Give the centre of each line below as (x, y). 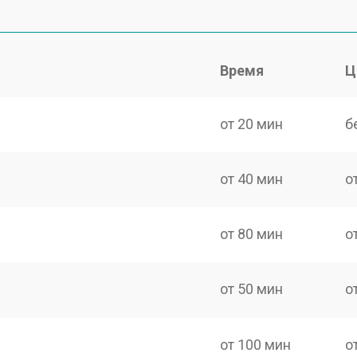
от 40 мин (252, 178)
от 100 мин (256, 344)
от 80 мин (252, 234)
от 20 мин (252, 124)
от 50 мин (252, 289)
